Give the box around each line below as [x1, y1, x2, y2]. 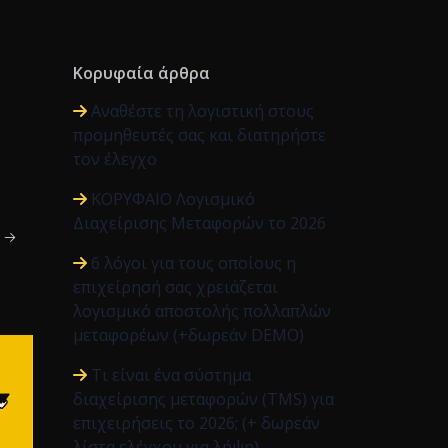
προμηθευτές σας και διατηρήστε [73, 124, 326, 146]
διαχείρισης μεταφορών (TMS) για [73, 388, 334, 410]
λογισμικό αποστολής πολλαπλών [73, 300, 331, 322]
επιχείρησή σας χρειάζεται [73, 276, 278, 298]
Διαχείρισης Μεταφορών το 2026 [73, 212, 326, 234]
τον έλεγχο [73, 148, 157, 170]
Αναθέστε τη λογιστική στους [91, 100, 314, 122]
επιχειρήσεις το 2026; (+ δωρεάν [73, 412, 320, 434]
